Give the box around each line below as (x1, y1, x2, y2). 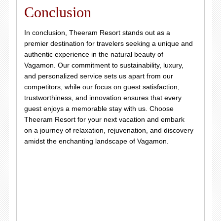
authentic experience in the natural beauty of (24, 50, 163, 58)
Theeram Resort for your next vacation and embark (24, 115, 184, 123)
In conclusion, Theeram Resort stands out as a (24, 29, 170, 37)
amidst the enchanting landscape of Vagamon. (24, 137, 169, 145)
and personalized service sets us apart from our (24, 72, 173, 80)
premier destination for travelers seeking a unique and (24, 39, 193, 47)
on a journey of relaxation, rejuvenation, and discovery (24, 126, 193, 134)
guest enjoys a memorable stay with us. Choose (24, 105, 174, 112)
